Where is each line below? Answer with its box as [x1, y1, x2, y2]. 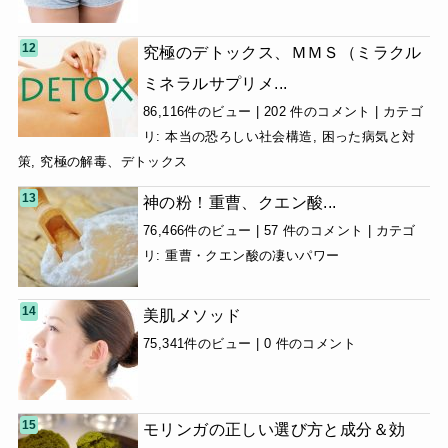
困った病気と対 [321, 128, 416, 144]
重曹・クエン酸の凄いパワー [165, 247, 340, 263]
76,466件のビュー [142, 222, 252, 238]
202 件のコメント [263, 103, 371, 119]
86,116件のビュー [142, 103, 252, 119]
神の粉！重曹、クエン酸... [142, 192, 337, 211]
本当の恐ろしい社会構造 [165, 128, 313, 144]
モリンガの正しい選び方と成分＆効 [142, 419, 406, 438]
